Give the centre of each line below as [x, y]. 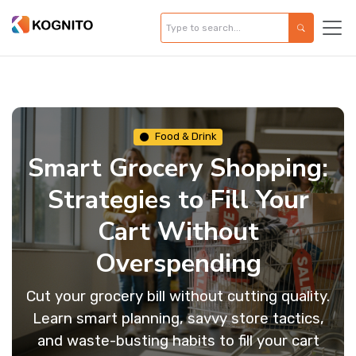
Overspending [178, 263]
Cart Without [178, 232]
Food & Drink [186, 137]
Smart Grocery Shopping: [178, 168]
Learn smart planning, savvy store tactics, [178, 319]
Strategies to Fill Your [178, 200]
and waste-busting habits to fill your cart [178, 341]
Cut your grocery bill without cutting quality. [178, 296]
